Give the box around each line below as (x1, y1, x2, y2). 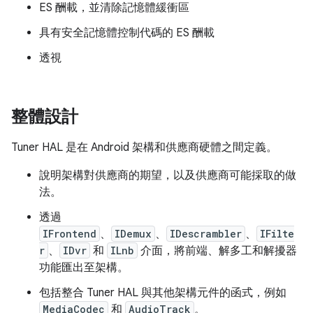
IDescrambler (170, 227, 242, 241)
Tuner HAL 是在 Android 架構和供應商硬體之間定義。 (11, 140, 277, 155)
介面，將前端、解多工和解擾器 (138, 244, 297, 259)
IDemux (115, 227, 152, 241)
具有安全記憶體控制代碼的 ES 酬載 (39, 26, 214, 41)
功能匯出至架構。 (39, 261, 129, 275)
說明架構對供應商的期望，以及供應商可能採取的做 (39, 168, 296, 183)
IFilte (260, 227, 294, 241)
